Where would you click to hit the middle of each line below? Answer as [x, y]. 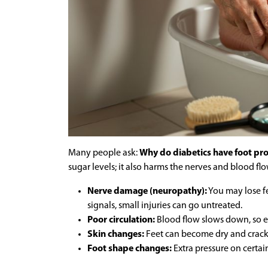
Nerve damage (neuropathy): [147, 191]
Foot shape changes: [130, 249]
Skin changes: [116, 234]
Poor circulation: [121, 220]
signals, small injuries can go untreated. [165, 205]
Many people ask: [104, 153]
